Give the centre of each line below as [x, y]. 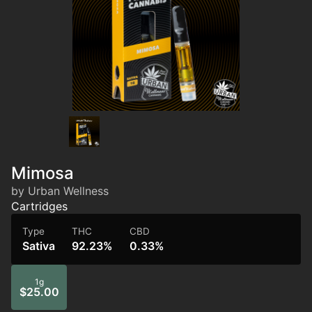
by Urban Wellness [60, 191]
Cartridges [39, 206]
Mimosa [42, 173]
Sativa [39, 246]
